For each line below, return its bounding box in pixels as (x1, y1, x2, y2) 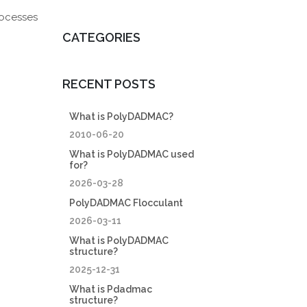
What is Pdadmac (69, 284, 152, 295)
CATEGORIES (62, 30, 140, 45)
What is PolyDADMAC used (69, 149, 194, 160)
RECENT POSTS (62, 77, 156, 91)
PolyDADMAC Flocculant (69, 197, 183, 208)
